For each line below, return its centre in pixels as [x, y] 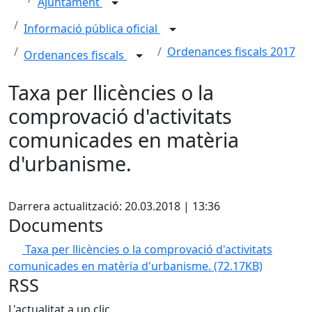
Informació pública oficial [92, 29]
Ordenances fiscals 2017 [231, 51]
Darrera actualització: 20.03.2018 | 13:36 [114, 206]
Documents [56, 225]
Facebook [47, 188]
